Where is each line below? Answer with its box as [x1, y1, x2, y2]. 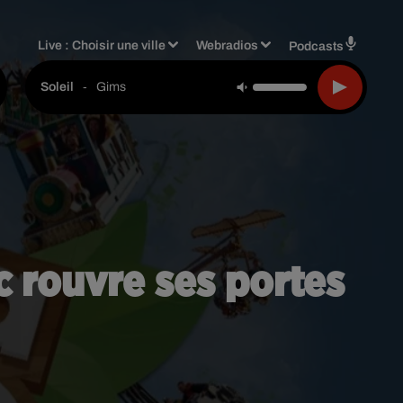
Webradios [196, 38, 259, 52]
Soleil [40, 80, 74, 94]
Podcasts [289, 39, 344, 53]
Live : [38, 38, 73, 52]
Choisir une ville [72, 38, 166, 52]
